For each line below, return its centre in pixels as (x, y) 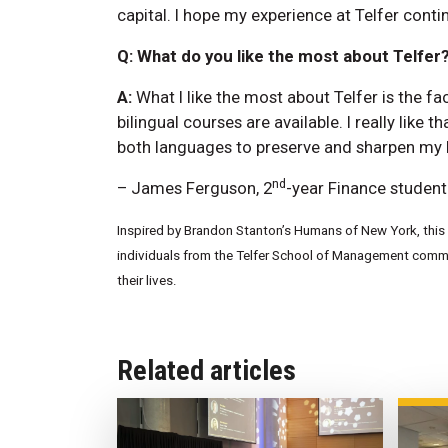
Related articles (206, 370)
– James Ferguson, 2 (194, 187)
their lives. (147, 280)
